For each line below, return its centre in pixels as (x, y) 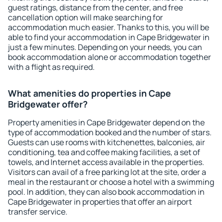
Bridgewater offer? (48, 104)
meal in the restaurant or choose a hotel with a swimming (111, 182)
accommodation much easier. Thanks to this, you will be (109, 27)
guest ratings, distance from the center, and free (95, 7)
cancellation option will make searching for (85, 17)
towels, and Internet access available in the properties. (106, 162)
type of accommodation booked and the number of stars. (110, 132)
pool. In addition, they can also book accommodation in (106, 192)
